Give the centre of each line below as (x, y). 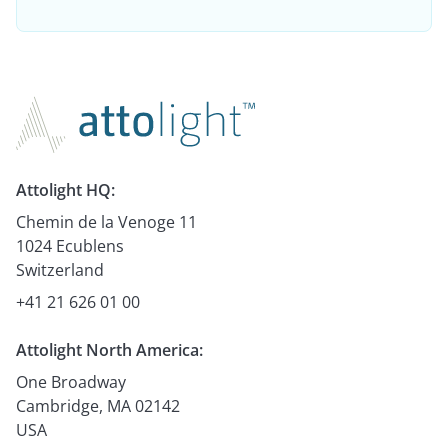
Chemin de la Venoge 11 (106, 221)
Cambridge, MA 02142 (98, 405)
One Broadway (71, 381)
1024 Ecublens (70, 245)
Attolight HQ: (65, 189)
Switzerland (60, 269)
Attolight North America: (109, 349)
